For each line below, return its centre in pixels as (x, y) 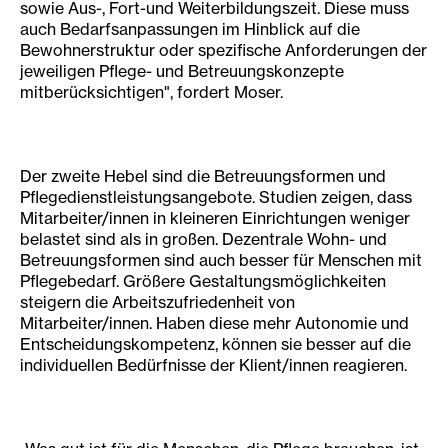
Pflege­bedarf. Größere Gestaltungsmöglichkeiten (203, 281)
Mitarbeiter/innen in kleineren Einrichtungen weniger (215, 218)
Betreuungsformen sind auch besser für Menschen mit (221, 260)
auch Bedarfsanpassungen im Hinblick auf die (190, 29)
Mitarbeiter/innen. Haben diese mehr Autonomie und (214, 323)
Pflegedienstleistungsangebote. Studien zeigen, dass (216, 197)
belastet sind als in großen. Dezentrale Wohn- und (203, 239)
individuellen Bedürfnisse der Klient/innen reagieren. (213, 365)
